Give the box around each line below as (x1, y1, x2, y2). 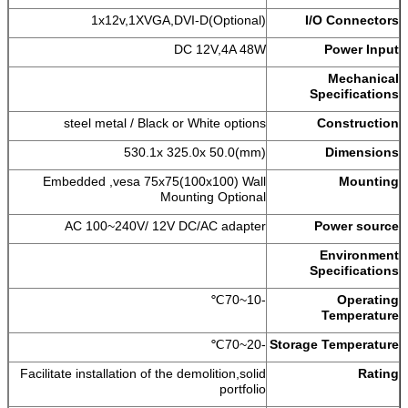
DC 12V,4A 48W (174, 41, 266, 56)
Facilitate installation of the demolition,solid (20, 365, 266, 381)
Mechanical (328, 70, 399, 86)
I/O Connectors (305, 12, 399, 27)
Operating (337, 291, 399, 307)
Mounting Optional (160, 189, 266, 204)
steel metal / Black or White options (64, 115, 266, 130)
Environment (320, 247, 399, 262)
